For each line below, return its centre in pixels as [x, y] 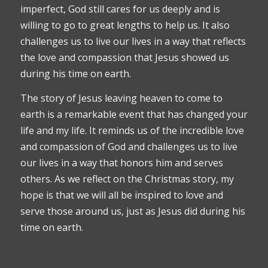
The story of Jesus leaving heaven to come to [121, 98]
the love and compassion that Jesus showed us [124, 58]
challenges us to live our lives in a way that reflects [133, 42]
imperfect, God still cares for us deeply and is [120, 9]
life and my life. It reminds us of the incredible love [132, 131]
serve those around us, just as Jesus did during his [133, 211]
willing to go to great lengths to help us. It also [125, 25]
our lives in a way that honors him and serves [121, 163]
